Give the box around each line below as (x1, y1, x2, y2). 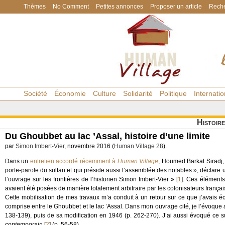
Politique (160, 89, 187, 97)
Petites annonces (96, 3, 143, 10)
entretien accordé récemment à (30, 158, 118, 165)
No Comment (53, 3, 89, 10)
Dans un (5, 158, 30, 165)
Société (24, 89, 47, 97)
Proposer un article (150, 3, 202, 10)
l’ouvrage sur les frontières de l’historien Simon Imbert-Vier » (5, 176, 175, 183)
